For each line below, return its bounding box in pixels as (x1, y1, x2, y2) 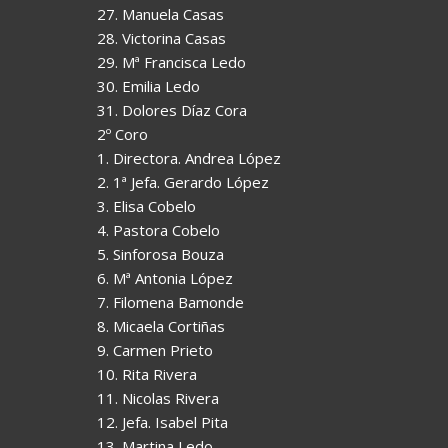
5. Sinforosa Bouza (97, 243, 224, 264)
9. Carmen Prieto (97, 339, 213, 360)
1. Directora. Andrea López (97, 147, 281, 168)
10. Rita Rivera (97, 363, 197, 384)
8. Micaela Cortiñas (97, 315, 225, 336)
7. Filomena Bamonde (97, 291, 244, 312)
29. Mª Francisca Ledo (97, 51, 246, 72)
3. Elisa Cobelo (97, 195, 196, 216)
